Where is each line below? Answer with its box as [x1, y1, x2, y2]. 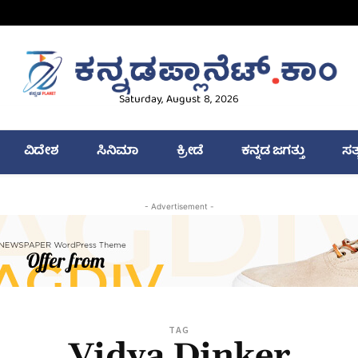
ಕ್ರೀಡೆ [176, 141, 203, 164]
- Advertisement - [144, 201, 214, 212]
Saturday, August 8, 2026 [118, 90, 239, 110]
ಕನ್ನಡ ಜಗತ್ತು [241, 141, 304, 164]
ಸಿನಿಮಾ [97, 141, 138, 164]
